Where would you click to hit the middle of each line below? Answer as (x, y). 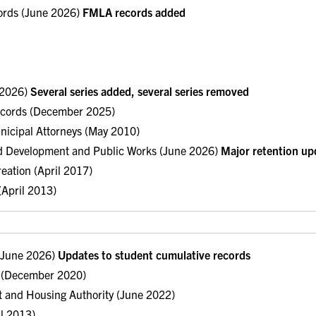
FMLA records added (134, 12)
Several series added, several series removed (140, 91)
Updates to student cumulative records (154, 255)
